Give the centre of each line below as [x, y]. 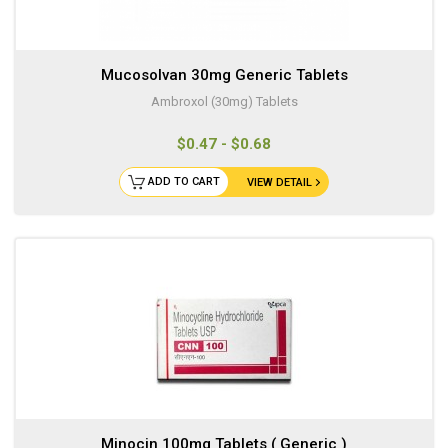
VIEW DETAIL [279, 183]
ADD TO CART [184, 182]
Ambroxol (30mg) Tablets [224, 102]
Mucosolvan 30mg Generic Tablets [224, 75]
